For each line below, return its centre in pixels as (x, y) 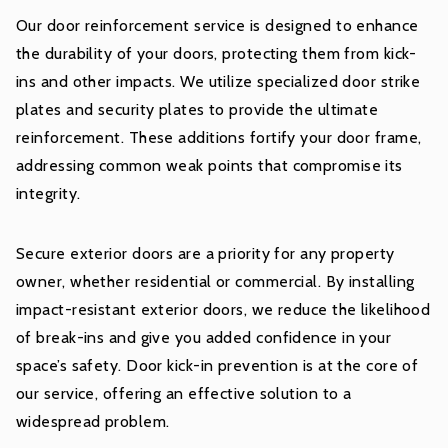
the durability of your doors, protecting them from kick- (216, 54)
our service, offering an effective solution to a (184, 394)
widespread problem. (93, 422)
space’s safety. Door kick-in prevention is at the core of (217, 366)
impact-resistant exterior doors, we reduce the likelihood (223, 310)
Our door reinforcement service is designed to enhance (217, 26)
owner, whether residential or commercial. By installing (215, 282)
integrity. (48, 194)
